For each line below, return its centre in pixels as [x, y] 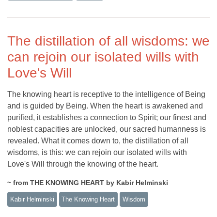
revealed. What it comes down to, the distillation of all [98, 140]
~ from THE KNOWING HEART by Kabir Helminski [88, 182]
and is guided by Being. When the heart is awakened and [105, 106]
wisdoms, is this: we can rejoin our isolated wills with [97, 152]
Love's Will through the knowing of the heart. [83, 164]
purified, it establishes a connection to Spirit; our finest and [107, 117]
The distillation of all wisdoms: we [108, 41]
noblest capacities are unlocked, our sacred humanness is [107, 129]
